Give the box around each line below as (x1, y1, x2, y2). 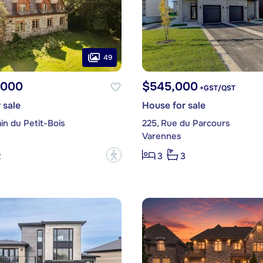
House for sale (141, 99, 205, 112)
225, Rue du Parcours (141, 117, 230, 130)
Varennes (141, 130, 181, 143)
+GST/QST (197, 83, 235, 93)
